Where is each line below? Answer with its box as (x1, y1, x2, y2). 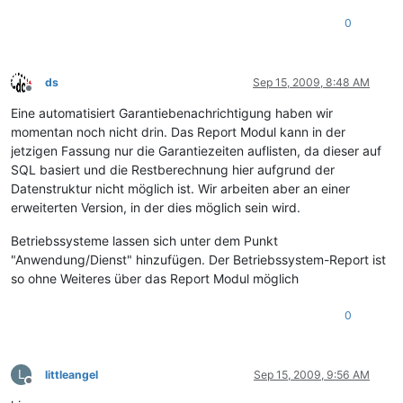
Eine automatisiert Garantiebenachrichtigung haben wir (11, 104, 333, 121)
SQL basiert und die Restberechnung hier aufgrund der (11, 161, 335, 177)
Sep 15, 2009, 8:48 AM (253, 75, 370, 89)
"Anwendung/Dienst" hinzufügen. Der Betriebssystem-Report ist (11, 251, 386, 267)
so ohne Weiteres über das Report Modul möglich (11, 270, 299, 286)
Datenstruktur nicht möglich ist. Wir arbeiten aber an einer (11, 180, 350, 196)
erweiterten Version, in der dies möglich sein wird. (11, 199, 300, 215)
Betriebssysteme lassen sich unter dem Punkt (11, 232, 278, 248)
